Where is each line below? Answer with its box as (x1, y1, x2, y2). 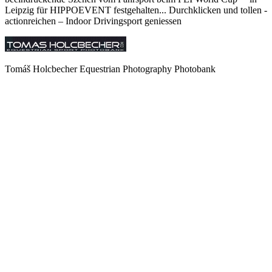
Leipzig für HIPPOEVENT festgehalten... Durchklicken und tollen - (5, 5, 267, 16)
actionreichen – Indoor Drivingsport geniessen (5, 16, 182, 27)
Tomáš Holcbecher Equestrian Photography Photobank (5, 64, 216, 75)
